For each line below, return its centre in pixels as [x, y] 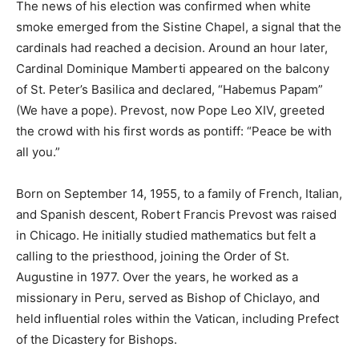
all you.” [38, 152]
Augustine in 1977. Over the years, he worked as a [157, 277]
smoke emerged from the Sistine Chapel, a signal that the [179, 27]
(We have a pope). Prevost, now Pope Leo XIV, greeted [170, 111]
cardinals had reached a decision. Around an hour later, [172, 48]
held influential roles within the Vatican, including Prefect [177, 319]
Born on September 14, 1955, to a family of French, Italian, [179, 194]
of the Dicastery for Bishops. [97, 340]
